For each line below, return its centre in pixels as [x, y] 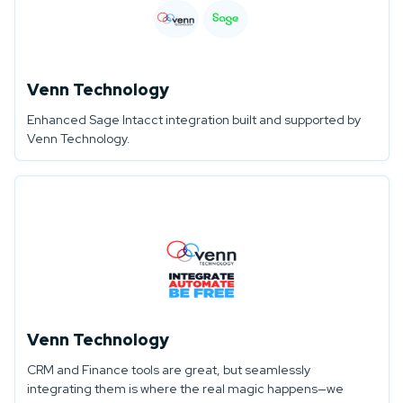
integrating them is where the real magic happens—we [185, 389]
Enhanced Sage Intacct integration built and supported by [193, 120]
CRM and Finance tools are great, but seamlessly [168, 370]
